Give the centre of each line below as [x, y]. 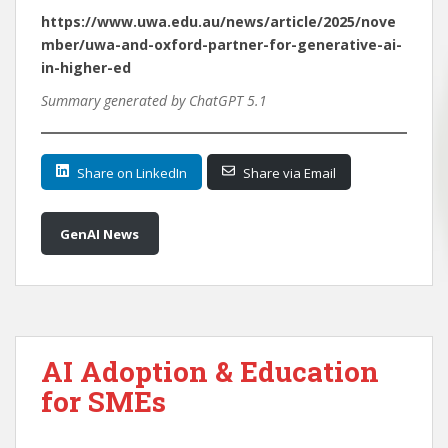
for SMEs [103, 402]
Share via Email [289, 173]
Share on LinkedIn [132, 173]
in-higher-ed [86, 68]
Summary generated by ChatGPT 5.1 [154, 101]
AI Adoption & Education [210, 372]
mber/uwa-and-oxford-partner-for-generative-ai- [221, 45]
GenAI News [100, 233]
